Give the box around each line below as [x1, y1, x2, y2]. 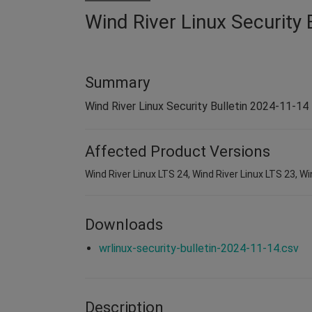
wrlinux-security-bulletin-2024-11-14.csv [99, 241, 299, 255]
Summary [85, 73, 150, 91]
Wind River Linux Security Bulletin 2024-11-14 [85, 99, 309, 113]
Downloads [85, 215, 163, 233]
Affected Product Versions [85, 142, 270, 160]
